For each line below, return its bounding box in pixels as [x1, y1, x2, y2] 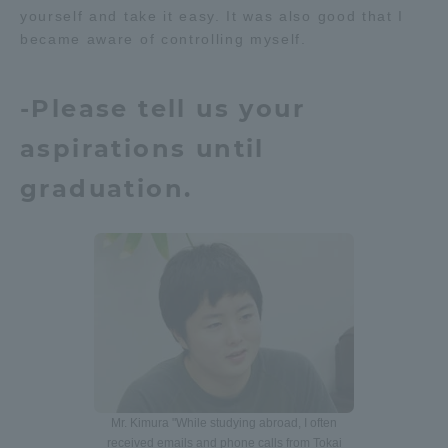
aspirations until [20, 134, 265, 163]
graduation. [20, 174, 193, 203]
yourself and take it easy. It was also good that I [20, 8, 404, 24]
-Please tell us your [20, 94, 305, 123]
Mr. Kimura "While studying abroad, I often [111, 416, 337, 430]
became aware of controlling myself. [20, 31, 307, 47]
